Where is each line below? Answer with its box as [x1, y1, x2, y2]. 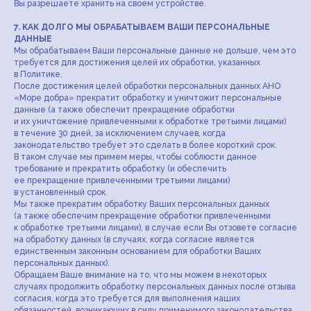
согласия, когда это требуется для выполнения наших [14, 294, 240, 303]
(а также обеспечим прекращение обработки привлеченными [14, 211, 271, 221]
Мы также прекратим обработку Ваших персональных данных [14, 199, 269, 209]
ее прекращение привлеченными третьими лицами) [14, 176, 230, 185]
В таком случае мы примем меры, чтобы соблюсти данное [14, 152, 257, 162]
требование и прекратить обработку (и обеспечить [14, 164, 226, 174]
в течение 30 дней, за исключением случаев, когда [14, 128, 226, 138]
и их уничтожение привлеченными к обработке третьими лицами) [14, 117, 286, 126]
